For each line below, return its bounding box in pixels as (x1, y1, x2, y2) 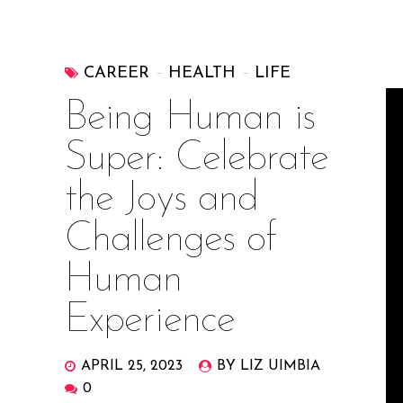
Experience (65, 300, 235, 341)
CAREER (84, 64, 150, 82)
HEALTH (168, 64, 237, 82)
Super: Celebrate (65, 138, 329, 179)
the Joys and (65, 178, 259, 219)
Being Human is (65, 97, 316, 139)
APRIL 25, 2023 (81, 358, 184, 373)
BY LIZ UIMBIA (217, 358, 321, 373)
